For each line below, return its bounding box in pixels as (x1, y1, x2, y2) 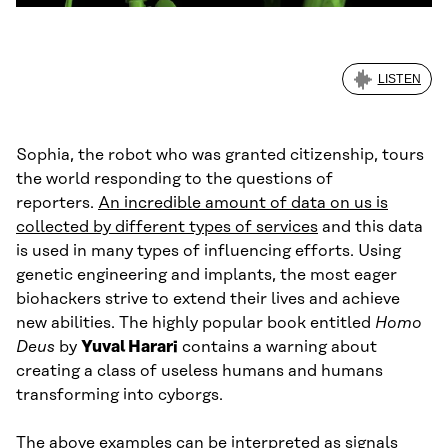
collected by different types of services (16, 217, 318, 236)
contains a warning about (178, 337, 377, 356)
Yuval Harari (81, 337, 178, 356)
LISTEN (377, 71, 421, 86)
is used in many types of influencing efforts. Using (16, 241, 401, 260)
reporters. (16, 193, 98, 212)
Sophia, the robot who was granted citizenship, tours (16, 145, 424, 164)
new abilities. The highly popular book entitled (16, 313, 375, 332)
